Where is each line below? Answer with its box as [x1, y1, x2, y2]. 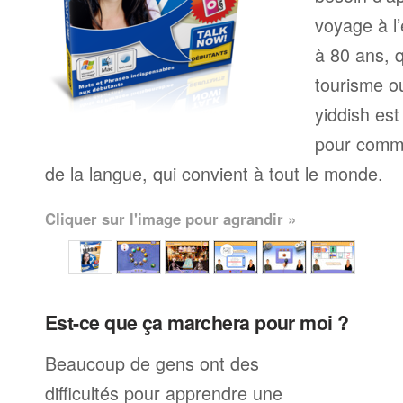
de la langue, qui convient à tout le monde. [45, 160, 383, 186]
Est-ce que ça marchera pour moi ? [45, 309, 349, 336]
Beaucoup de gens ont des [45, 350, 259, 376]
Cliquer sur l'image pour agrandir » [45, 208, 296, 229]
